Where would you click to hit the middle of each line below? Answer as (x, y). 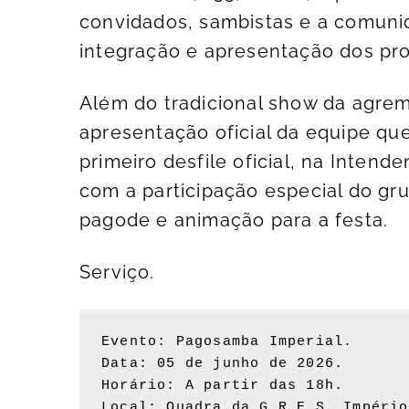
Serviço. (117, 273)
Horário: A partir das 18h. (223, 386)
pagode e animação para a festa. (234, 220)
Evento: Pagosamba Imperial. (227, 342)
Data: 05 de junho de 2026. (223, 364)
